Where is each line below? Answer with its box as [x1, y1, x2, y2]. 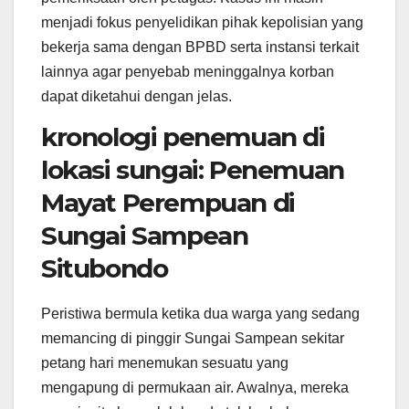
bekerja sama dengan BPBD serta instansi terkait [41, 39, 359, 56]
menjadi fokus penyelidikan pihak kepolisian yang [41, 15, 363, 31]
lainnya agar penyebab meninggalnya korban [41, 64, 334, 80]
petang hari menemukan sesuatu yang [41, 354, 288, 371]
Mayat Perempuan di [41, 186, 295, 218]
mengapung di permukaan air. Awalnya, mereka [41, 379, 349, 395]
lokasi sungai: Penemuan [41, 153, 344, 185]
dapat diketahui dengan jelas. [41, 89, 232, 105]
